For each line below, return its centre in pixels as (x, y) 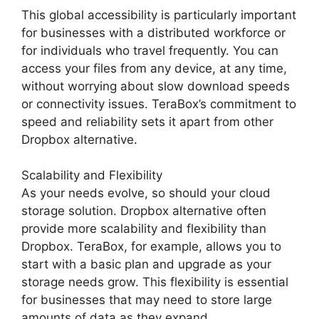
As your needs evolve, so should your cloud (146, 193)
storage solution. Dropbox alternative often (144, 210)
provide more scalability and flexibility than (144, 228)
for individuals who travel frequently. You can (150, 50)
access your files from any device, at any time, (154, 68)
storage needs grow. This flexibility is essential (155, 282)
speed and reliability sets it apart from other (147, 121)
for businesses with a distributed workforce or (153, 32)
